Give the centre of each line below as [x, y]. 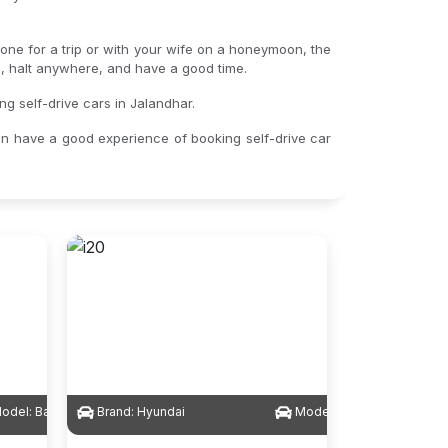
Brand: [115, 411]
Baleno [55, 411]
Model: [315, 411]
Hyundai [160, 411]
